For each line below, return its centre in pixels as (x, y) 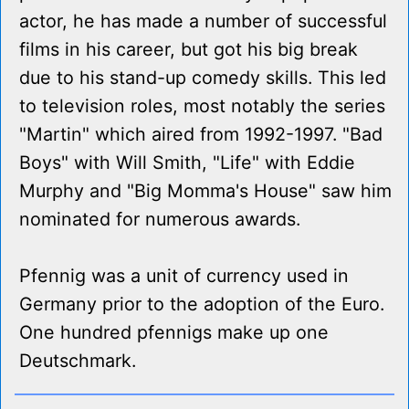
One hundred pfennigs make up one (174, 333)
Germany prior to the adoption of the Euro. (202, 304)
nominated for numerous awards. (160, 220)
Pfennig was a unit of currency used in (184, 276)
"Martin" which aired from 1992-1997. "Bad (201, 135)
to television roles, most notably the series (202, 106)
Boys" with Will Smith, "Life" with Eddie (187, 163)
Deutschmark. (78, 361)
